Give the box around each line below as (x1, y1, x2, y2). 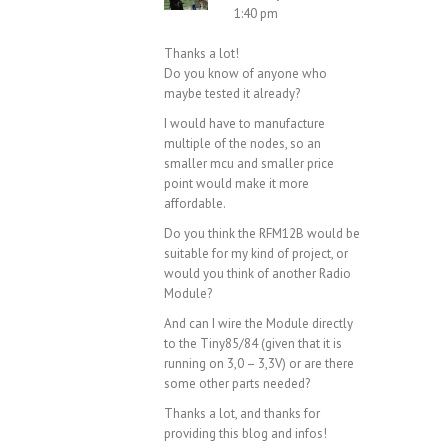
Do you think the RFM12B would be (164, 225, 360, 243)
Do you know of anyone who (164, 65, 327, 83)
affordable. (164, 195, 226, 213)
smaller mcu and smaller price (164, 155, 334, 173)
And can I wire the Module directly (164, 315, 353, 333)
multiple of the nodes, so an (164, 135, 321, 153)
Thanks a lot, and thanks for (164, 405, 320, 423)
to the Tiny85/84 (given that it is (164, 335, 342, 353)
